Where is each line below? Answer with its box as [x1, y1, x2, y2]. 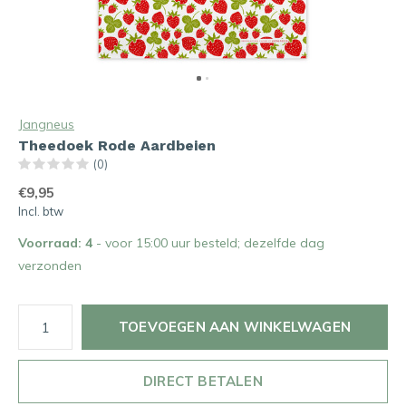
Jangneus [18, 116, 74, 132]
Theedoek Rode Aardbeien [18, 137, 216, 154]
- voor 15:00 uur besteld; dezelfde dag [96, 235, 324, 251]
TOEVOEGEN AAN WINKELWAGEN [119, 318, 351, 335]
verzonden [18, 257, 82, 274]
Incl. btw [18, 204, 63, 218]
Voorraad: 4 [18, 235, 96, 251]
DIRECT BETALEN [143, 372, 263, 390]
